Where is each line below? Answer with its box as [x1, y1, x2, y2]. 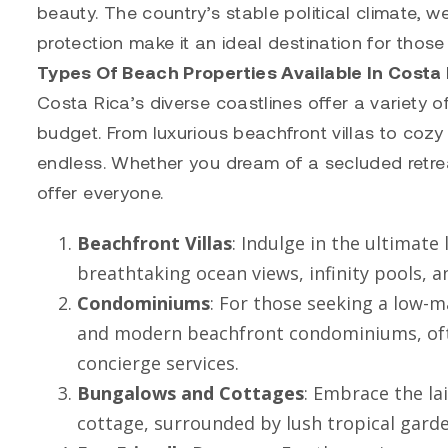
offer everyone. [37, 181, 164, 204]
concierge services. [77, 350, 239, 375]
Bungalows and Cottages [77, 380, 304, 405]
